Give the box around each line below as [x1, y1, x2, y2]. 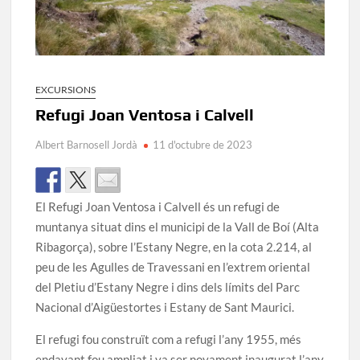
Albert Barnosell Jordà [35, 138, 138, 152]
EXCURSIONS [35, 84, 96, 96]
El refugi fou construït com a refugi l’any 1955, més [35, 332, 302, 347]
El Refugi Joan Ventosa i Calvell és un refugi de [35, 199, 280, 215]
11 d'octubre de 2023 [153, 138, 253, 152]
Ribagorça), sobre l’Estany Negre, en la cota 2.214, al [35, 239, 313, 255]
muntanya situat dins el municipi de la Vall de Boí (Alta [35, 219, 320, 235]
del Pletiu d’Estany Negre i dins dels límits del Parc [35, 280, 301, 295]
